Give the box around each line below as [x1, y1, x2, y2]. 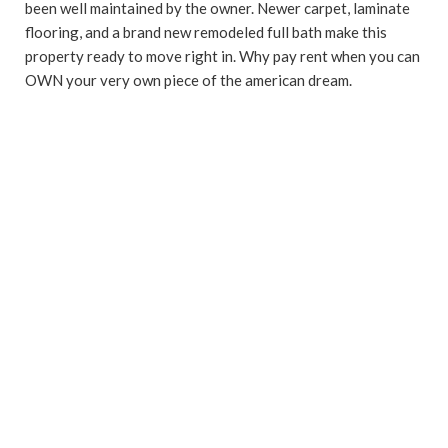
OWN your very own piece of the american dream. [25, 70, 352, 89]
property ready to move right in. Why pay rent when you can [25, 46, 420, 65]
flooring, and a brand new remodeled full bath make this [25, 22, 387, 41]
